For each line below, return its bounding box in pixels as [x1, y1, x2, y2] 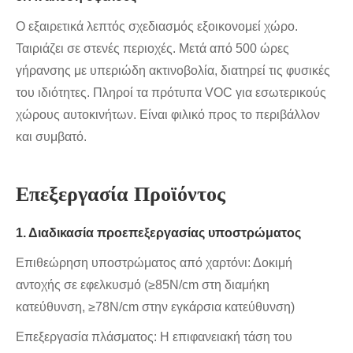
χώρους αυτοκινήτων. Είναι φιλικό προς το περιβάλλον [16, 108, 320, 122]
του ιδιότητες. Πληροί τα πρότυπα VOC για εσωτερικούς [16, 86, 326, 100]
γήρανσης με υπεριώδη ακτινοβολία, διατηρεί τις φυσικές [16, 64, 330, 78]
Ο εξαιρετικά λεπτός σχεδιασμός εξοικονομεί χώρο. [16, 20, 298, 34]
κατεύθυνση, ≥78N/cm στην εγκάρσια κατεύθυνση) [16, 300, 295, 314]
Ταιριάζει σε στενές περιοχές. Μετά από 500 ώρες [16, 42, 289, 56]
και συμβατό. [16, 130, 87, 144]
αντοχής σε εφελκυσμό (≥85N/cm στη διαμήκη [16, 278, 269, 292]
